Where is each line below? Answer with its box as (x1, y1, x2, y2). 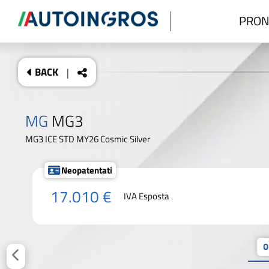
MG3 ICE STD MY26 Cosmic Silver (25, 132, 150, 146)
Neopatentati (61, 163, 112, 177)
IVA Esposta (124, 189, 169, 203)
